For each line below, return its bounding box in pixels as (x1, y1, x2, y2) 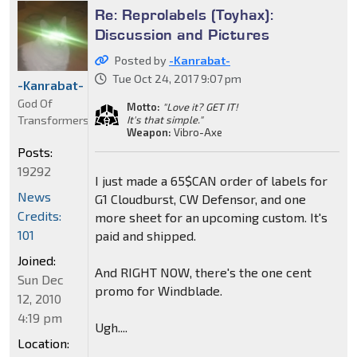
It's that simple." (126, 112, 203, 126)
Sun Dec (18, 271, 64, 287)
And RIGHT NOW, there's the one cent (94, 264, 312, 280)
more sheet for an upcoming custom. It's (94, 209, 328, 225)
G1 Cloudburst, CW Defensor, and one (94, 190, 306, 206)
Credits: (18, 207, 61, 223)
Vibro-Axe (171, 125, 222, 139)
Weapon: (126, 125, 171, 139)
